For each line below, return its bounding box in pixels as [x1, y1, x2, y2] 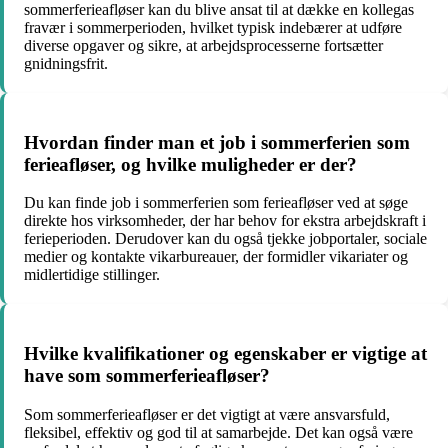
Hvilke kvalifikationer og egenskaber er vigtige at [24, 342, 427, 364]
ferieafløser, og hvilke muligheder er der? [24, 153, 357, 175]
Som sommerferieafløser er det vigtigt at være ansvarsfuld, [24, 405, 390, 423]
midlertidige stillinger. [24, 266, 160, 284]
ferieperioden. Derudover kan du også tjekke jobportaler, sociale [24, 230, 427, 248]
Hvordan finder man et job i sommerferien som [24, 131, 410, 153]
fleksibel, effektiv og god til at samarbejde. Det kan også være [24, 423, 413, 441]
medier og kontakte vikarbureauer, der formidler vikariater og [24, 248, 408, 266]
